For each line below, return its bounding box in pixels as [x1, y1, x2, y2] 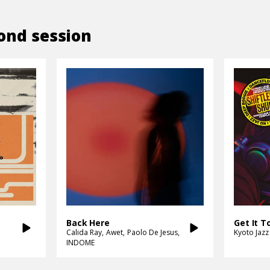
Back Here [66, 216, 110, 228]
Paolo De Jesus [127, 227, 178, 237]
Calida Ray [66, 227, 102, 237]
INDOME [66, 237, 95, 248]
